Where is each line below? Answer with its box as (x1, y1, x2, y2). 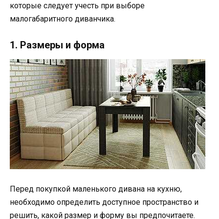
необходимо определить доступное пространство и (10, 197, 198, 207)
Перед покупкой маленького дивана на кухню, (10, 184, 182, 194)
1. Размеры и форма (10, 39, 105, 51)
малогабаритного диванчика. (10, 14, 115, 23)
